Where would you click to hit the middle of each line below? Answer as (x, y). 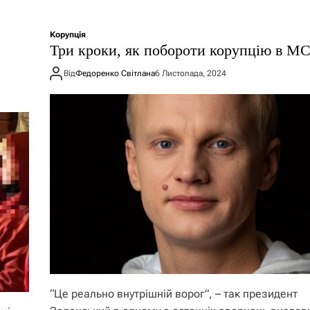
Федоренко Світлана (116, 73)
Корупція (68, 35)
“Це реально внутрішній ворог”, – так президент (174, 294)
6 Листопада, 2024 (191, 73)
